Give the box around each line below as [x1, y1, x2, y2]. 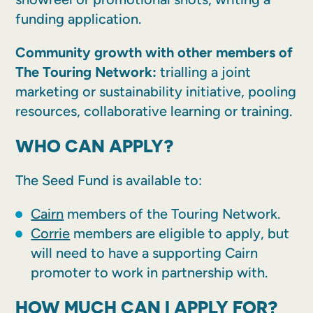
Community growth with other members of [15, 44, 293, 61]
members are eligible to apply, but [70, 224, 290, 242]
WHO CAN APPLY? [15, 135, 174, 156]
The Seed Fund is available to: [15, 171, 203, 189]
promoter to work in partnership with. [31, 263, 268, 281]
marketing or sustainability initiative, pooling [15, 83, 297, 101]
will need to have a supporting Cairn [31, 244, 259, 261]
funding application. [15, 10, 142, 28]
